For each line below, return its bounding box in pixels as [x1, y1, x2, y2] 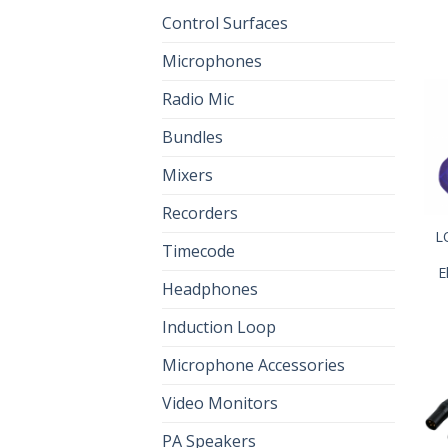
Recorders [162, 201, 238, 224]
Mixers [162, 163, 213, 186]
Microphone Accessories [162, 353, 345, 376]
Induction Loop [162, 315, 276, 338]
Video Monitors [162, 391, 278, 414]
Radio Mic [162, 87, 234, 110]
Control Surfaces [162, 11, 288, 34]
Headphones [162, 277, 258, 300]
